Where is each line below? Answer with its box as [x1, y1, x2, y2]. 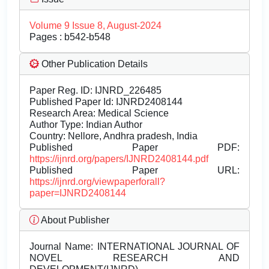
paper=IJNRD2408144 [29, 188, 126, 199]
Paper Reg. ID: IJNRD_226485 [29, 85, 162, 96]
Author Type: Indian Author [29, 119, 142, 130]
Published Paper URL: [29, 165, 240, 176]
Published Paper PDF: [29, 142, 240, 153]
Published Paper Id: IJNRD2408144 [29, 97, 183, 107]
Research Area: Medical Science [29, 108, 169, 119]
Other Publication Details [39, 59, 148, 70]
